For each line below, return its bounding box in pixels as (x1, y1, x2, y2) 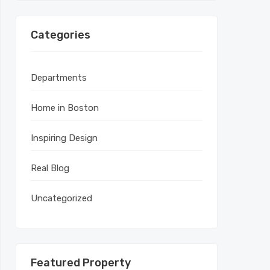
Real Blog (31, 163, 69, 174)
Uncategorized (31, 193, 92, 204)
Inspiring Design (31, 133, 98, 143)
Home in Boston (31, 102, 99, 113)
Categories (31, 28, 90, 42)
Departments (31, 72, 87, 83)
